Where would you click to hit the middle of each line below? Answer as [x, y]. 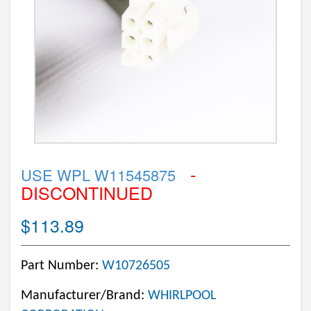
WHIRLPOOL [182, 296]
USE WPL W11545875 [98, 175]
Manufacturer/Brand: [84, 296]
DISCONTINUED [87, 192]
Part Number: [61, 266]
